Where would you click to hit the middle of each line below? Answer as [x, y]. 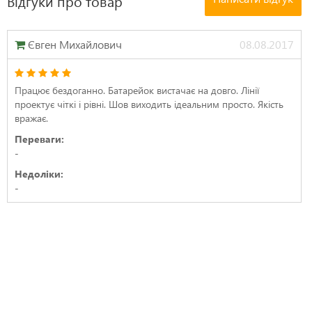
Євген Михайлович [73, 44]
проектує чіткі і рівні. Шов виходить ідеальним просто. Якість [149, 104]
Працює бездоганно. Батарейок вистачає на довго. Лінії [137, 90]
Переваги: [39, 139]
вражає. [33, 118]
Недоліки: [39, 174]
